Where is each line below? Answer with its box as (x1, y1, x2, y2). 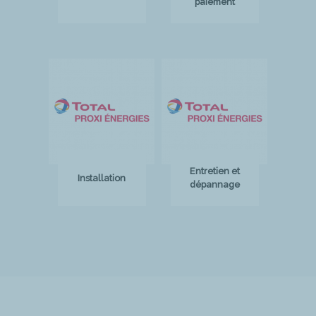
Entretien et (189, 166, 240, 176)
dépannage (189, 179, 240, 190)
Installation (78, 172, 126, 183)
